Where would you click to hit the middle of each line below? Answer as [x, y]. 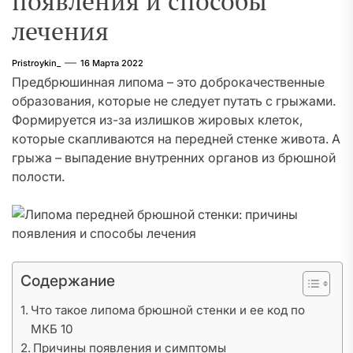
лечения [60, 31]
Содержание [68, 281]
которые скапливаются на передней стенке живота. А [176, 139]
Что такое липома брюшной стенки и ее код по [168, 310]
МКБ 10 [52, 329]
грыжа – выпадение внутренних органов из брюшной [174, 158]
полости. [38, 176]
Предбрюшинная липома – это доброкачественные [168, 82]
